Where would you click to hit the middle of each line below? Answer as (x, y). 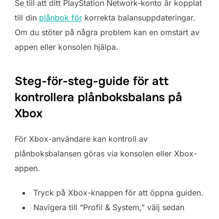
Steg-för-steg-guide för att (92, 81)
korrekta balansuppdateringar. (139, 17)
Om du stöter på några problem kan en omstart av (107, 32)
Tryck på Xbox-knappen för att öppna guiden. (118, 192)
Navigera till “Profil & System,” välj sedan (109, 207)
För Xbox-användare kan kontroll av (81, 139)
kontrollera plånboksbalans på (99, 97)
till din (27, 17)
